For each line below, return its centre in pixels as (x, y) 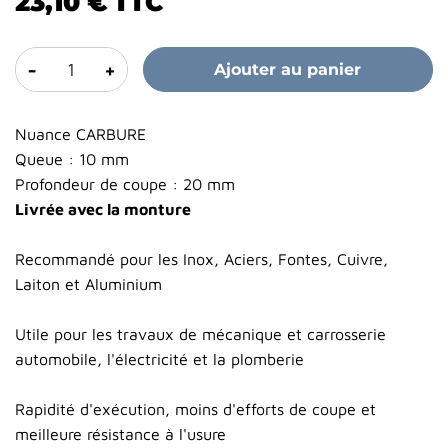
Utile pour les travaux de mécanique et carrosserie (200, 334)
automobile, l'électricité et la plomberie (159, 359)
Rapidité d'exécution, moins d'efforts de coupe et (195, 409)
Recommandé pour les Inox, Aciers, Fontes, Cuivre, (201, 259)
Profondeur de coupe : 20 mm (125, 184)
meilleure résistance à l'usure (120, 434)
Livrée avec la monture (103, 209)
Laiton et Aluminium (88, 284)
